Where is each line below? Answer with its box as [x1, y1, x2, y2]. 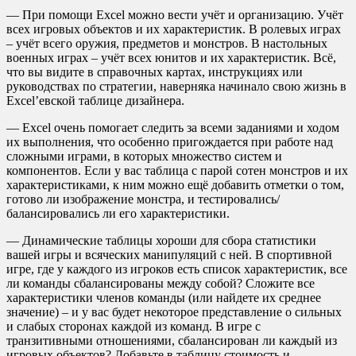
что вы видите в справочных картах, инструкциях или [6, 65, 303, 79]
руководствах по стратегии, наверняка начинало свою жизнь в [6, 79, 346, 94]
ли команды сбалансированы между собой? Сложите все [6, 277, 315, 291]
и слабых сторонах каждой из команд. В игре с [6, 319, 261, 334]
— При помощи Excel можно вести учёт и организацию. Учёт [6, 8, 343, 22]
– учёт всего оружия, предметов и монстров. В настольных [6, 37, 327, 51]
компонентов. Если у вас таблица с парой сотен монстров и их [6, 164, 348, 178]
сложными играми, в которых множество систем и [6, 149, 282, 164]
